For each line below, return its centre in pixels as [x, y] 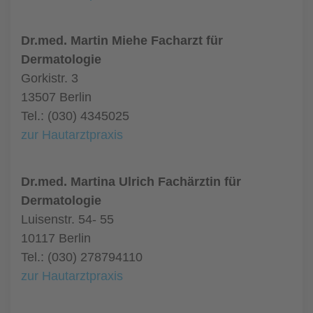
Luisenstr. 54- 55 [67, 219]
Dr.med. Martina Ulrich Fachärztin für [131, 182]
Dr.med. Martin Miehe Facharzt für [122, 41]
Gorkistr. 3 [50, 78]
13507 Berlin [56, 97]
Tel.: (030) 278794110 [82, 257]
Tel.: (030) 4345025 [75, 116]
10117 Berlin [56, 238]
